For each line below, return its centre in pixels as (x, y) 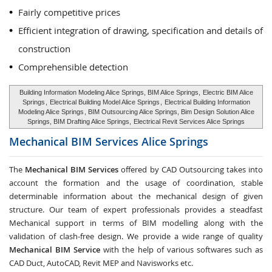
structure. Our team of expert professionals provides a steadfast (136, 209)
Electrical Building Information (207, 102)
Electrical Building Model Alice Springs (104, 102)
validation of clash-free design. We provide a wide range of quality (136, 236)
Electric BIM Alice (228, 92)
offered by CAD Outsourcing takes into (191, 169)
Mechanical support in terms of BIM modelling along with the (136, 223)
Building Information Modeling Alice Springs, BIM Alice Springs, (110, 92)
